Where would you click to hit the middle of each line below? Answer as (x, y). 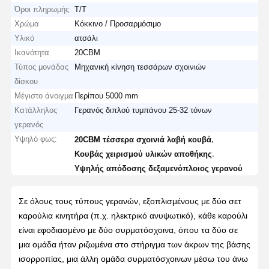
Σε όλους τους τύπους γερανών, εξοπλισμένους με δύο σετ (130, 201)
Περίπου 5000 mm (107, 95)
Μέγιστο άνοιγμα (44, 95)
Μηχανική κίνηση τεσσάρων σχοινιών (141, 67)
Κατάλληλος (36, 110)
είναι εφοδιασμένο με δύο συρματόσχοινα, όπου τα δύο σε (128, 230)
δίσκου (26, 81)
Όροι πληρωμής (42, 9)
